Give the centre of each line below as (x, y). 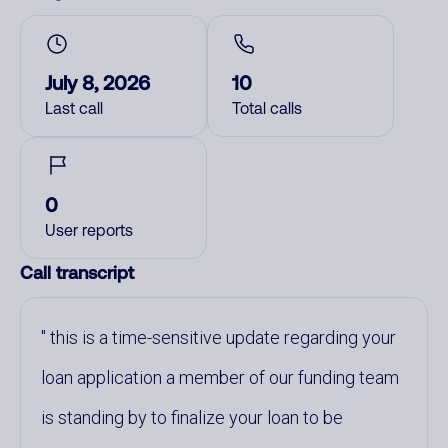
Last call (74, 108)
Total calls (267, 108)
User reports (89, 230)
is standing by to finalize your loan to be (192, 417)
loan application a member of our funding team (220, 377)
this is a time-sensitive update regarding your (221, 337)
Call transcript (77, 272)
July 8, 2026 (97, 82)
